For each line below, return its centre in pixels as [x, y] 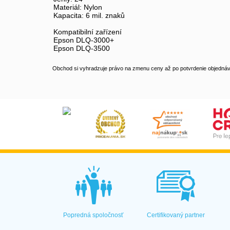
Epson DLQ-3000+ [84, 40]
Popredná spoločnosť [94, 215]
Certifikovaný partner [176, 215]
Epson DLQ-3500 [82, 48]
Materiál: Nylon [78, 7]
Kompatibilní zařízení [88, 32]
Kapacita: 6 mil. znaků [89, 15]
